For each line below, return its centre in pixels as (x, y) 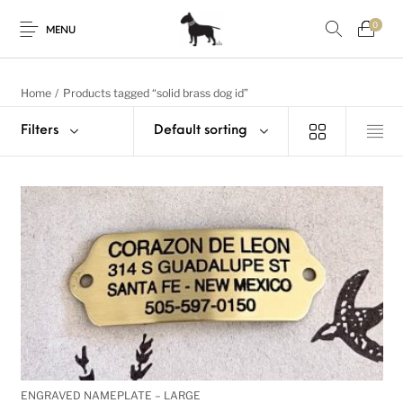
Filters (39, 131)
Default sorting (201, 131)
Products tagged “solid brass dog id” (155, 94)
